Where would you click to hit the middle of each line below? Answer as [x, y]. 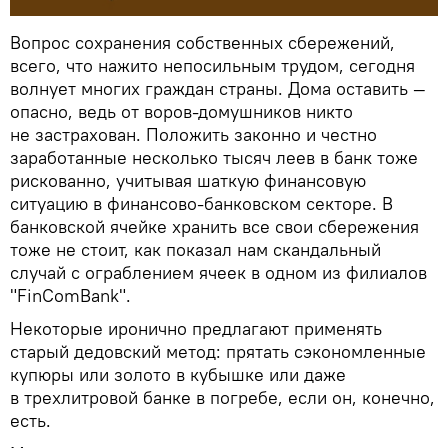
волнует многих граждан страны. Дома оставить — [218, 89]
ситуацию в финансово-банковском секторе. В [201, 204]
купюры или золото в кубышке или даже [178, 375]
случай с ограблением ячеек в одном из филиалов [218, 273]
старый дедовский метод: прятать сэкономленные [218, 352]
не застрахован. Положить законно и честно [193, 135]
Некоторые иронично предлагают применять [196, 329]
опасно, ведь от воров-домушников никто [181, 112]
